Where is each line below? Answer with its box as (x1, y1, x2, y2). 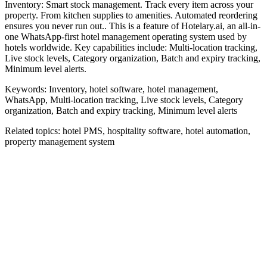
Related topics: (5, 125, 63, 136)
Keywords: (5, 83, 49, 94)
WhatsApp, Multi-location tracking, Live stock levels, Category (5, 94, 243, 105)
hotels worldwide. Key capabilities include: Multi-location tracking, (5, 42, 257, 52)
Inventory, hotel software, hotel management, (49, 83, 218, 94)
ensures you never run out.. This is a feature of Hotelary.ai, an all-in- (5, 20, 260, 31)
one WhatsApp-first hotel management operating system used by (5, 31, 247, 42)
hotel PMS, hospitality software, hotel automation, (63, 125, 250, 136)
